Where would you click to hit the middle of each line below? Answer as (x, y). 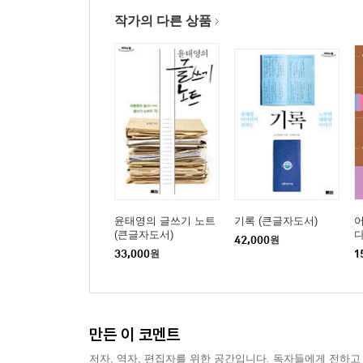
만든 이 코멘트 (135, 334)
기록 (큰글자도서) (276, 221)
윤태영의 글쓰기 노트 (165, 221)
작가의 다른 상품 (163, 21)
